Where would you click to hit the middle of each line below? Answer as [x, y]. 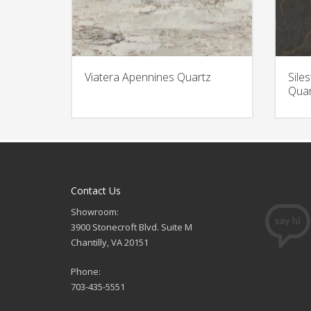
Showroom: [95, 211]
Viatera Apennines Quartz [148, 77]
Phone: [86, 271]
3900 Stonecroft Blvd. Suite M [132, 227]
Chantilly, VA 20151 [110, 242]
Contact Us [96, 190]
